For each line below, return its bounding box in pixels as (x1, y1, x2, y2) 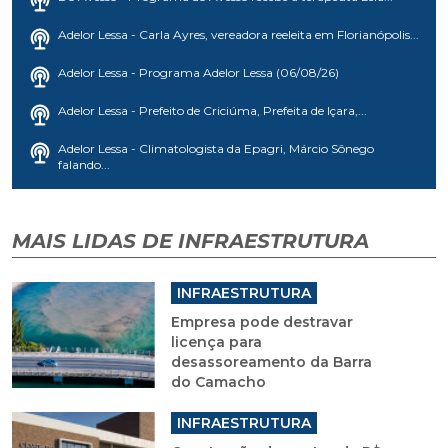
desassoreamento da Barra (170, 353, 372, 372)
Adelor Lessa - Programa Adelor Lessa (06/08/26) (58, 65, 339, 81)
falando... (58, 157, 110, 173)
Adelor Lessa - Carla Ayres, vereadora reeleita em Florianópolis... (58, 27, 419, 43)
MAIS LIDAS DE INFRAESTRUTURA (12, 229, 369, 254)
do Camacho (170, 373, 266, 392)
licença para (170, 333, 262, 352)
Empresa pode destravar (170, 313, 353, 332)
